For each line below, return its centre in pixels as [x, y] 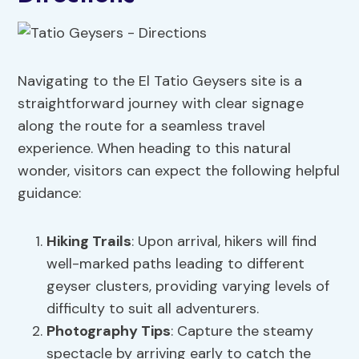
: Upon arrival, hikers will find [224, 242]
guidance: [50, 194]
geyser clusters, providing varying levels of [188, 286]
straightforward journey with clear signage [161, 104]
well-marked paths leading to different [176, 264]
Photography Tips [109, 331]
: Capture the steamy [242, 331]
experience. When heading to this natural [155, 149]
